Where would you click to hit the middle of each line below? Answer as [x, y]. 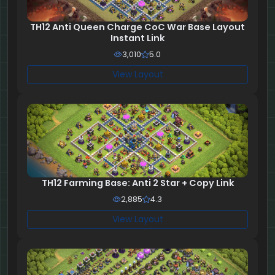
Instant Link [137, 38]
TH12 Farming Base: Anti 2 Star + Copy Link [137, 183]
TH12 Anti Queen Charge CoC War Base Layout [137, 27]
